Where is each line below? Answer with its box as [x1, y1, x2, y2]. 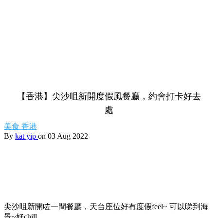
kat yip [15, 132, 38, 140]
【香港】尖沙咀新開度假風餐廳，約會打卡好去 [17, 91, 201, 101]
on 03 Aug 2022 [38, 132, 88, 140]
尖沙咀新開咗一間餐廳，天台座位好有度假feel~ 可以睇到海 [4, 202, 208, 211]
